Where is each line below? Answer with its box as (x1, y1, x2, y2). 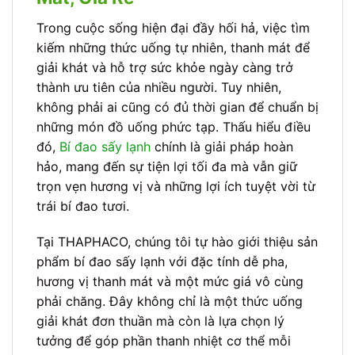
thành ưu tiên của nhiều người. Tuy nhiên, (36, 78, 281, 95)
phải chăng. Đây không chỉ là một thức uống (36, 293, 303, 310)
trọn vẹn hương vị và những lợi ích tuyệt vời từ (36, 177, 315, 194)
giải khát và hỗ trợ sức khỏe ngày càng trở (36, 59, 293, 75)
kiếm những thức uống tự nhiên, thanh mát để (36, 39, 310, 55)
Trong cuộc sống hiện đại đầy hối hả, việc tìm (36, 19, 310, 36)
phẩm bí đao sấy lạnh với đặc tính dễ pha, (36, 254, 288, 270)
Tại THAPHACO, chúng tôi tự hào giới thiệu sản (36, 234, 318, 250)
